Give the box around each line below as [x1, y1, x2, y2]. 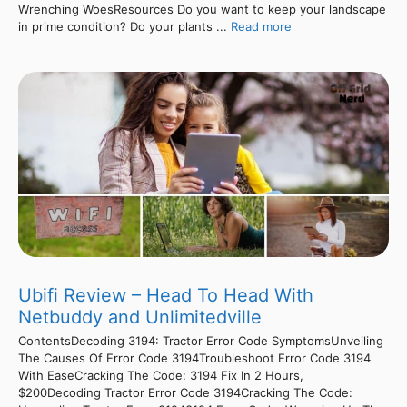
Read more [231, 19, 292, 35]
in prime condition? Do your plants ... [18, 19, 231, 35]
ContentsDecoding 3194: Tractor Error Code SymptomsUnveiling [18, 333, 383, 349]
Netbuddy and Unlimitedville [18, 306, 262, 329]
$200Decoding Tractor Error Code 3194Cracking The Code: [18, 385, 352, 401]
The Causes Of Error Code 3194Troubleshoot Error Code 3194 [18, 351, 371, 366]
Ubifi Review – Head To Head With [18, 284, 313, 307]
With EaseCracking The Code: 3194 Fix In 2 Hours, [18, 368, 303, 383]
